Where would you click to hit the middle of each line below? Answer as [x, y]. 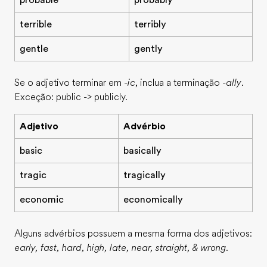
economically [153, 200]
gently [148, 49]
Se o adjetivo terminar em [69, 83]
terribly [150, 24]
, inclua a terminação [179, 83]
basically [142, 151]
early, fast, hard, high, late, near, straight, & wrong [120, 248]
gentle [34, 49]
